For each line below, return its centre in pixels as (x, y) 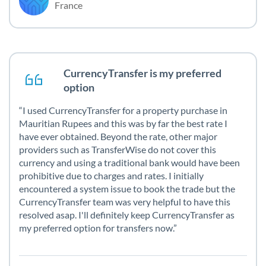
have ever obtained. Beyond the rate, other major (118, 137)
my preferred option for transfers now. (96, 228)
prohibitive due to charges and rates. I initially (111, 176)
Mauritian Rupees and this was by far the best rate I (123, 123)
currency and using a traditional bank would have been (129, 163)
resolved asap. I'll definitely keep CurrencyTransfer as (127, 215)
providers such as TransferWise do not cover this (118, 150)
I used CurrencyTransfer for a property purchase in (125, 110)
